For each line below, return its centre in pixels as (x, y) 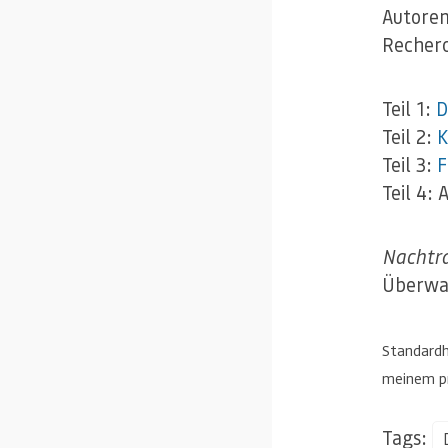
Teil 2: (409, 137)
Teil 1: (409, 109)
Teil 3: (409, 165)
